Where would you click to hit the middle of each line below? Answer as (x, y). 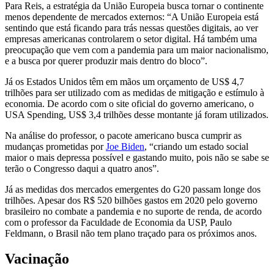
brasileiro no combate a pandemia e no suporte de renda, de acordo (133, 211)
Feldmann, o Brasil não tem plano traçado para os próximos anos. (131, 233)
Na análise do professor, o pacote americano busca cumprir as (123, 135)
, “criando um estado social (196, 146)
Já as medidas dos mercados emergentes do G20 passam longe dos (133, 189)
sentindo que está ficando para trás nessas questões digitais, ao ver (131, 28)
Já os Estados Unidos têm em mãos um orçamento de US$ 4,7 (124, 81)
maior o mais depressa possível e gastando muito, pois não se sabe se (137, 157)
